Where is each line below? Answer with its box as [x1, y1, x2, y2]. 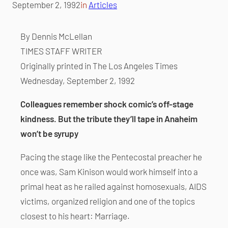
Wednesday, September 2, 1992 [20, 75, 135, 85]
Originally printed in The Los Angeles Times [20, 60, 178, 71]
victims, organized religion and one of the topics [20, 195, 195, 206]
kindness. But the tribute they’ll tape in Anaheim [20, 113, 197, 124]
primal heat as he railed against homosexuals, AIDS [20, 181, 207, 191]
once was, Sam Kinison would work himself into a [20, 166, 198, 177]
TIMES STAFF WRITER [20, 45, 102, 56]
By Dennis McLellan [20, 31, 92, 41]
